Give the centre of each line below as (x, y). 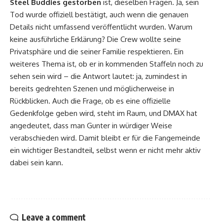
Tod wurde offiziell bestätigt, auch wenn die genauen (99, 14)
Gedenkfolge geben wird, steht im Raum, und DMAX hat (104, 113)
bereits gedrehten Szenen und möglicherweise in (92, 88)
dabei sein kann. (37, 162)
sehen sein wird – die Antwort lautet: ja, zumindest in (98, 76)
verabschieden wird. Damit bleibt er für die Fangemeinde (105, 138)
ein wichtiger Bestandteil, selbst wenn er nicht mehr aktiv (105, 150)
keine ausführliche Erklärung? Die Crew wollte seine (95, 39)
